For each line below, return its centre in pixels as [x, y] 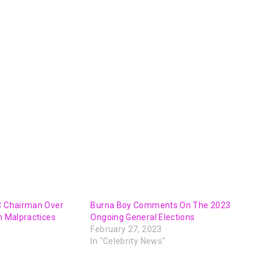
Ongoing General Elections [143, 217]
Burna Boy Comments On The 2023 [161, 205]
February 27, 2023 [126, 229]
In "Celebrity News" [128, 241]
